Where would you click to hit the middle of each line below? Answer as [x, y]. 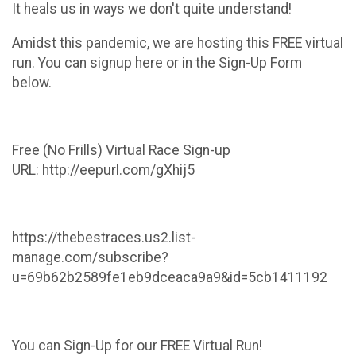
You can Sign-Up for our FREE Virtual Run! [137, 345]
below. [33, 82]
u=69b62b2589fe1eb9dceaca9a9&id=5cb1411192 [170, 278]
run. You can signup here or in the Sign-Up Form [157, 62]
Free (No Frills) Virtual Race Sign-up [121, 151]
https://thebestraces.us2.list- [104, 238]
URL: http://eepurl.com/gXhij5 [103, 170]
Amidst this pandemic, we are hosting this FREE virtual [178, 43]
